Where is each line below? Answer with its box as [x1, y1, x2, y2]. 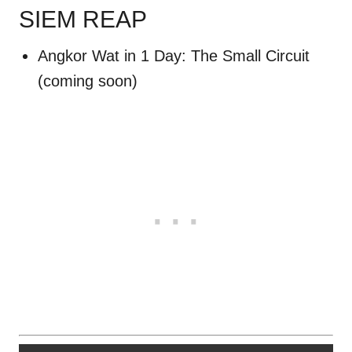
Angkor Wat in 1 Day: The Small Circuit [38, 46, 310, 64]
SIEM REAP [19, 5, 146, 32]
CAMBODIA [146, 5, 278, 32]
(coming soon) [38, 71, 137, 90]
